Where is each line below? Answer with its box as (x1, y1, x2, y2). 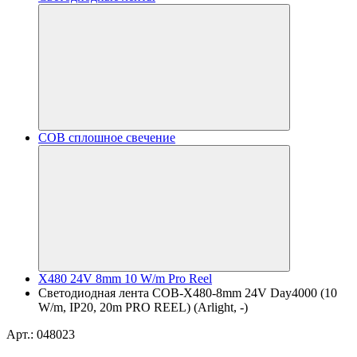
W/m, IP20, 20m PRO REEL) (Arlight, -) (38, 300, 248, 314)
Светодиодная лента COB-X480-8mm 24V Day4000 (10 (38, 286, 337, 300)
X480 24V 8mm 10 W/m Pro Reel (38, 272, 212, 285)
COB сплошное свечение (38, 131, 175, 144)
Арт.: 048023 (6, 328, 75, 341)
